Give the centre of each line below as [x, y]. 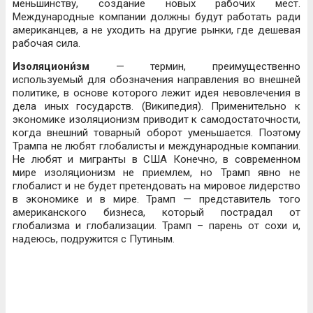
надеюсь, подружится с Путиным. [94, 239]
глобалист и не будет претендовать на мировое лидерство [156, 186]
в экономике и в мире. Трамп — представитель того [156, 199]
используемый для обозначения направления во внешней [156, 80]
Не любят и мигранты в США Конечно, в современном [156, 159]
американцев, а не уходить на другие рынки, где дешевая [156, 30]
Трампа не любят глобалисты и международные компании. [156, 146]
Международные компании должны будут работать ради [156, 17]
